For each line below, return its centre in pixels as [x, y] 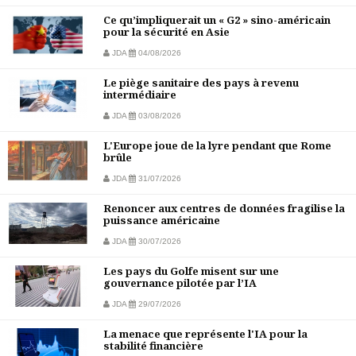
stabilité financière [153, 346]
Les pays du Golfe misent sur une [191, 271]
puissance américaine [162, 221]
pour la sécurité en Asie [166, 32]
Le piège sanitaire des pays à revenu [201, 83]
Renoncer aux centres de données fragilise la [224, 209]
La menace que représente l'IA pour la [205, 334]
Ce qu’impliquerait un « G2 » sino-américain [217, 20]
